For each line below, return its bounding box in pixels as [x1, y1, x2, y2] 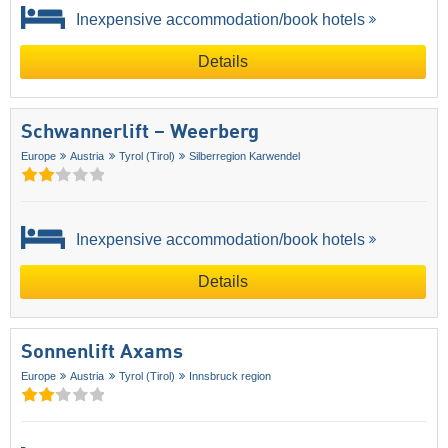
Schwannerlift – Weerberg [21, 123, 259, 144]
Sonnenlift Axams [21, 343, 183, 364]
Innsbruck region [189, 370, 272, 383]
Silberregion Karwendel [189, 150, 301, 163]
